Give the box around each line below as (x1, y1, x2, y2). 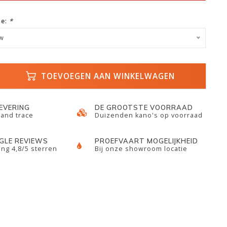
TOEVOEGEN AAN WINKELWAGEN (39, 70, 175, 82)
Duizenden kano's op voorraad (95, 111, 203, 120)
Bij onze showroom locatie (95, 144, 188, 153)
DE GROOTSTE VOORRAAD (95, 103, 194, 111)
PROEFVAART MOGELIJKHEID (95, 137, 199, 145)
